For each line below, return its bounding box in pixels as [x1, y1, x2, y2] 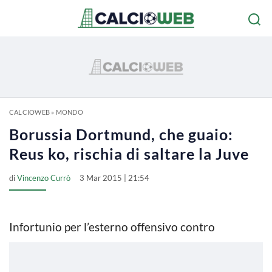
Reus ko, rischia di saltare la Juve [9, 144, 249, 163]
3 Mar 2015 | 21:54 [80, 173, 149, 183]
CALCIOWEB [9, 108, 50, 116]
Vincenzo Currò [17, 173, 70, 183]
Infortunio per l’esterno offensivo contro [9, 220, 215, 234]
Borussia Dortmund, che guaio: [9, 125, 233, 143]
